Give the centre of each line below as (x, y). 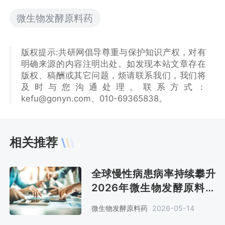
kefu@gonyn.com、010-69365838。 (94, 98)
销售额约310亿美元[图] (145, 202)
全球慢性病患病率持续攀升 (153, 174)
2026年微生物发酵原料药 (153, 188)
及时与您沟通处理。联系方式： (113, 87)
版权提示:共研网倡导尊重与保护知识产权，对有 (113, 52)
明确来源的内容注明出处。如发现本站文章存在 (113, 64)
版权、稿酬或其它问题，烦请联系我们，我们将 (113, 75)
